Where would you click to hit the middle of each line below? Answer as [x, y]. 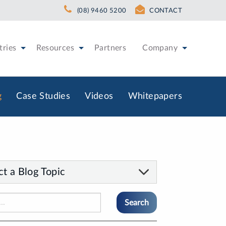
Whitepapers [155, 96]
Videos [99, 96]
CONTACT [166, 11]
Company [160, 48]
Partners [110, 48]
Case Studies [43, 96]
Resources [55, 48]
